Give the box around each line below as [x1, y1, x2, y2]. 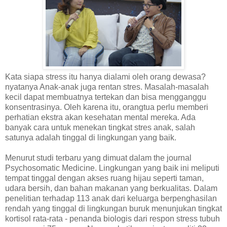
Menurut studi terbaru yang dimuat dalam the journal [5, 154, 192, 163]
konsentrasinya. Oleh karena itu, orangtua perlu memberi [5, 103, 208, 112]
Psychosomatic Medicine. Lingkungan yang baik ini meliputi [5, 164, 219, 173]
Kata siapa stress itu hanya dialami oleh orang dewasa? [5, 72, 206, 82]
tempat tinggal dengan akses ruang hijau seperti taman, [5, 174, 204, 183]
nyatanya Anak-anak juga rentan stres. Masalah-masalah [5, 83, 209, 92]
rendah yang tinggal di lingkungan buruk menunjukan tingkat [5, 204, 222, 213]
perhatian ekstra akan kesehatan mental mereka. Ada [5, 113, 196, 122]
